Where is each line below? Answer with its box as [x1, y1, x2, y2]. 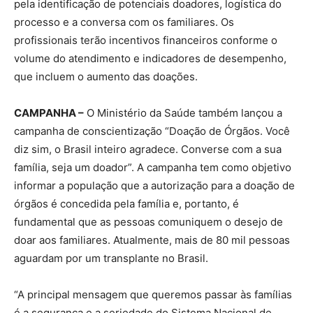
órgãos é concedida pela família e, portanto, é [14, 196, 239, 210]
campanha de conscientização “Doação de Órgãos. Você [14, 124, 290, 138]
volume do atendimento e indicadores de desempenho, [14, 51, 286, 65]
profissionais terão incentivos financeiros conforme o [14, 33, 277, 47]
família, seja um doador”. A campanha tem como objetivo [14, 160, 291, 174]
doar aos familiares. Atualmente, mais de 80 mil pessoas [14, 233, 290, 247]
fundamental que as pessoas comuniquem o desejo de [14, 214, 283, 228]
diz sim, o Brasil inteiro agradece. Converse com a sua [14, 142, 282, 156]
